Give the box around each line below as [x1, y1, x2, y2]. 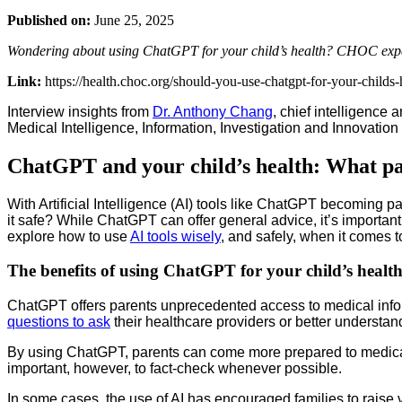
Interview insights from [7, 103, 153, 119]
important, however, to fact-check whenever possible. [7, 361, 342, 377]
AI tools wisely [130, 228, 221, 244]
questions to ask [7, 314, 110, 330]
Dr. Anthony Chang [153, 103, 273, 119]
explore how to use [7, 228, 130, 244]
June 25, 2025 [91, 12, 174, 28]
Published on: [7, 12, 91, 28]
